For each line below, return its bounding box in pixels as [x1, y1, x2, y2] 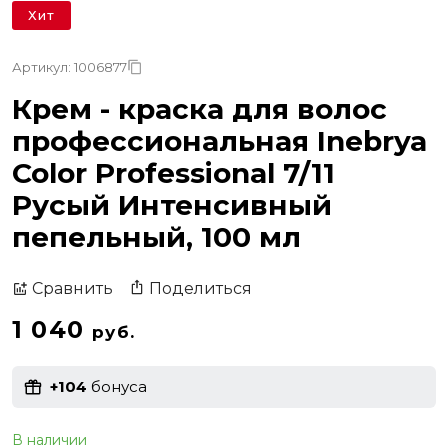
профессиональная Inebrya [12, 123, 427, 158]
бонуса [87, 377, 147, 397]
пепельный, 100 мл [12, 219, 301, 254]
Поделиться [149, 278, 252, 298]
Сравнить [32, 279, 113, 299]
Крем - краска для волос [12, 91, 387, 126]
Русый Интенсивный [12, 187, 332, 222]
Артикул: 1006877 [12, 58, 127, 75]
